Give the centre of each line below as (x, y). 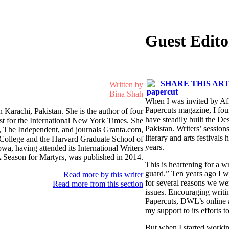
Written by (126, 84)
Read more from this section (98, 184)
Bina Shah (126, 94)
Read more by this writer (103, 174)
